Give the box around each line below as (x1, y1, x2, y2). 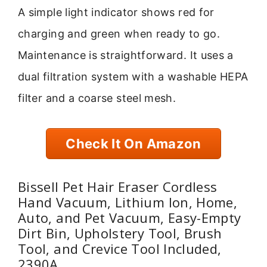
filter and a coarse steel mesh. (18, 91, 176, 104)
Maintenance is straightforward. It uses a (18, 48, 234, 61)
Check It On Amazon (66, 136, 201, 152)
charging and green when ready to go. (18, 27, 220, 40)
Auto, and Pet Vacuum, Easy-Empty (18, 208, 241, 226)
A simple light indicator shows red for (18, 5, 215, 18)
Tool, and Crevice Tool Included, (18, 239, 222, 257)
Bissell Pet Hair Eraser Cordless (18, 177, 218, 195)
